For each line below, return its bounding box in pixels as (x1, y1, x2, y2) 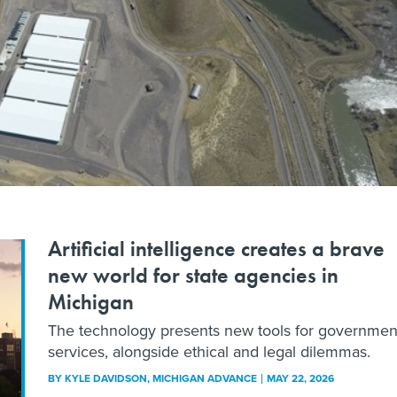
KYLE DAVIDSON (65, 370, 147, 387)
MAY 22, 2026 (267, 370, 334, 387)
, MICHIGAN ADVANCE (147, 370, 260, 387)
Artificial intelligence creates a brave (48, 235, 385, 263)
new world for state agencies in (48, 261, 339, 290)
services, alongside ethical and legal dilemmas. (48, 340, 370, 364)
